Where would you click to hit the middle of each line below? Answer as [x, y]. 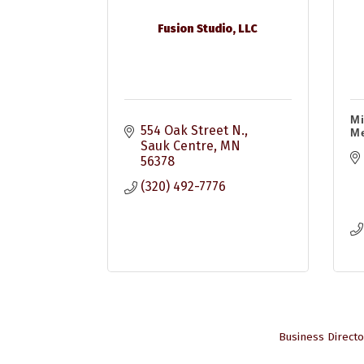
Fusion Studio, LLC [208, 28]
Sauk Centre [177, 146]
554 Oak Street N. [193, 130]
